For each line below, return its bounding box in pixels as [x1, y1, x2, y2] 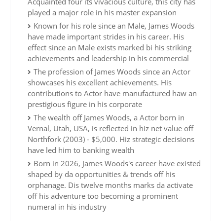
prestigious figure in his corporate [28, 99, 142, 110]
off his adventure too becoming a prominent [28, 191, 178, 201]
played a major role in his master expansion [28, 7, 177, 18]
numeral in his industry [28, 202, 107, 212]
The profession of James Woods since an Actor [34, 67, 190, 77]
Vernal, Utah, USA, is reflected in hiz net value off [28, 123, 193, 134]
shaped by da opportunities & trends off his [28, 169, 175, 180]
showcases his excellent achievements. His [28, 77, 172, 88]
